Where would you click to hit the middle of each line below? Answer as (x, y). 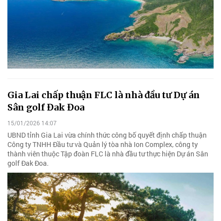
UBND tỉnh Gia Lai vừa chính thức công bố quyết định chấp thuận (107, 135)
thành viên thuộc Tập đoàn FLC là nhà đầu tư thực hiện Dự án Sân (108, 153)
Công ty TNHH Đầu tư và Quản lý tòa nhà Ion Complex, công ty (103, 144)
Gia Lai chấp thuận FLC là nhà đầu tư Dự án (104, 95)
